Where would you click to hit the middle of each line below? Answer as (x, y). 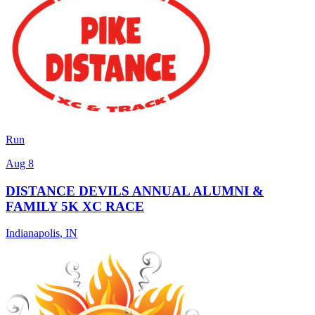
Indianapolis (33, 233)
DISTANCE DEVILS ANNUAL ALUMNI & (135, 191)
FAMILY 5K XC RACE (75, 206)
